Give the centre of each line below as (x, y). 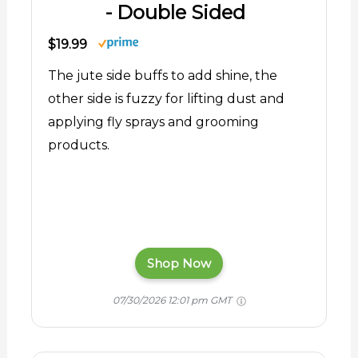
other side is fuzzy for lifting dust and (166, 99)
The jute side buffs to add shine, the (162, 76)
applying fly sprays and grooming (153, 122)
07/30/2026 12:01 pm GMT (173, 300)
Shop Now (179, 264)
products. (78, 145)
